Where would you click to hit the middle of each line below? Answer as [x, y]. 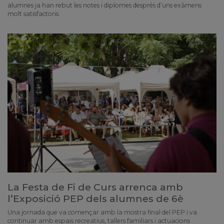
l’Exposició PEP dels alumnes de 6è [95, 198]
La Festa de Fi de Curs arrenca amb [95, 187]
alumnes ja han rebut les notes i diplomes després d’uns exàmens [104, 5]
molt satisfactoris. [34, 13]
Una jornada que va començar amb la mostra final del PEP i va [102, 212]
